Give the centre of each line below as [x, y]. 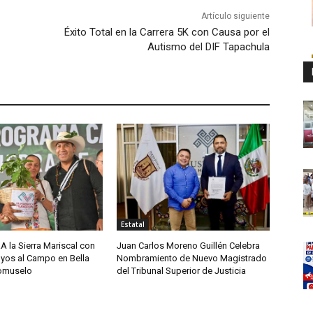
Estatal [133, 225]
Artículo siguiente [235, 16]
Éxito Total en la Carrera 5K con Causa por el [167, 32]
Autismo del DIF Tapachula [208, 47]
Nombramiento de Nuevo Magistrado [192, 259]
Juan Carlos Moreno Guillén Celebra [189, 246]
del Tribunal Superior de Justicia [182, 271]
